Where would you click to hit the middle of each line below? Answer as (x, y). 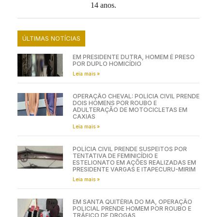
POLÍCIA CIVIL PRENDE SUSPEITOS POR (130, 149)
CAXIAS (84, 116)
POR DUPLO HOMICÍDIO (107, 63)
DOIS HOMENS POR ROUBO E (115, 103)
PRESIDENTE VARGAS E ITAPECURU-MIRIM (134, 169)
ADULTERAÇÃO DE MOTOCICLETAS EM (130, 109)
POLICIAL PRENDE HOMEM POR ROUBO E (132, 208)
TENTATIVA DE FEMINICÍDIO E (115, 155)
